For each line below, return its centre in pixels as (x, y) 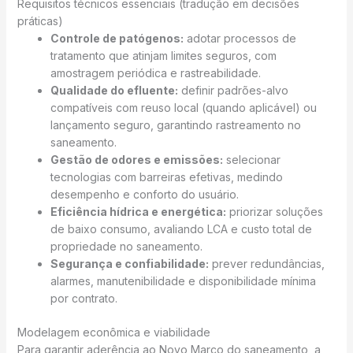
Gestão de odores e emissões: (136, 160)
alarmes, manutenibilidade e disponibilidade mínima (183, 281)
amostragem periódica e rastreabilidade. (155, 73)
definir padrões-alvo (233, 91)
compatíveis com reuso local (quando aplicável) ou (183, 108)
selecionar (251, 160)
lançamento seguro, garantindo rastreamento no (175, 125)
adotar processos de (240, 39)
